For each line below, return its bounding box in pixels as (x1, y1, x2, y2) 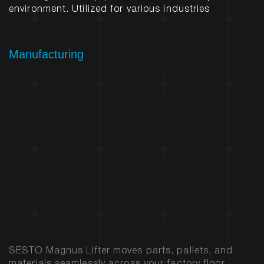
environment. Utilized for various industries (9, 5, 210, 14)
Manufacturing (9, 47, 84, 61)
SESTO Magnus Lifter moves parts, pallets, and (9, 247, 233, 256)
